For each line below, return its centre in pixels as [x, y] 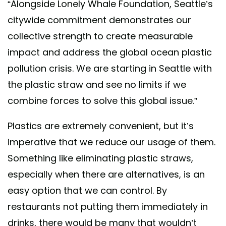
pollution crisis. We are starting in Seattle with [110, 68]
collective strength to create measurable [100, 36]
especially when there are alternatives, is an [106, 174]
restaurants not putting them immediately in [108, 206]
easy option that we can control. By [87, 190]
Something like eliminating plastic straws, [100, 158]
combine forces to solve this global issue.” [102, 100]
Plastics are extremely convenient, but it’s [101, 126]
